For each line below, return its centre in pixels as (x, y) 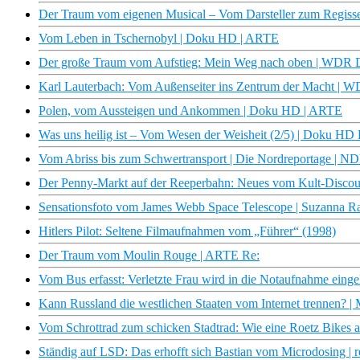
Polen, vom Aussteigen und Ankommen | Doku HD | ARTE (190, 111)
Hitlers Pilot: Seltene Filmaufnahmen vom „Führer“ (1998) (187, 231)
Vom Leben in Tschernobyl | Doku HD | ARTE (159, 39)
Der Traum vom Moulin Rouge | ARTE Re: (149, 256)
